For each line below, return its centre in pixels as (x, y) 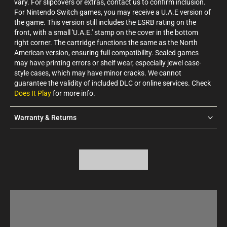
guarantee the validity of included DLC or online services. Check (112, 83)
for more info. (73, 93)
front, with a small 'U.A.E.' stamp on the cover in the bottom (106, 32)
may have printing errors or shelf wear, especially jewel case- (108, 63)
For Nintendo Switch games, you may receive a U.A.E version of (112, 12)
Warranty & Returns (45, 117)
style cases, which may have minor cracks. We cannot (98, 73)
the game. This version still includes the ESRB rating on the (105, 22)
